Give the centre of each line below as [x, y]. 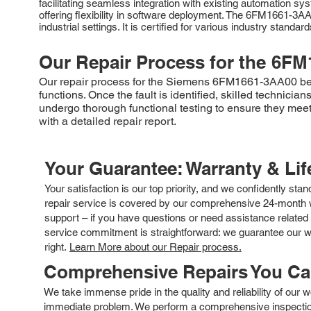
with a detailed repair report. [108, 121]
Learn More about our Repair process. [155, 246]
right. [57, 246]
